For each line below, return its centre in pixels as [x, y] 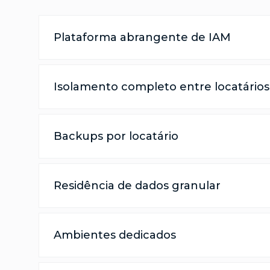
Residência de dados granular [137, 186]
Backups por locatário [116, 137]
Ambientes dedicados [115, 235]
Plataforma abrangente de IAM [142, 38]
